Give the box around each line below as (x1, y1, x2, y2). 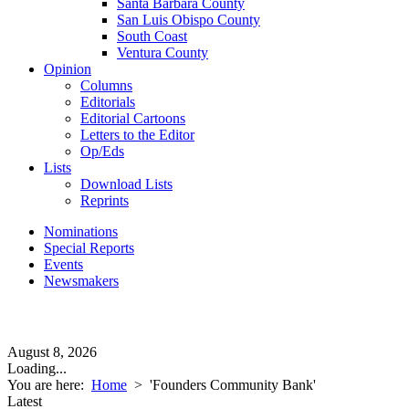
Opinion (44, 61, 91, 77)
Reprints (80, 193, 129, 208)
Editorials (80, 94, 135, 110)
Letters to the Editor (80, 127, 194, 142)
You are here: (7, 377, 91, 393)
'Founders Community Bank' (150, 377, 316, 393)
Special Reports (44, 240, 134, 256)
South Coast (117, 28, 187, 44)
